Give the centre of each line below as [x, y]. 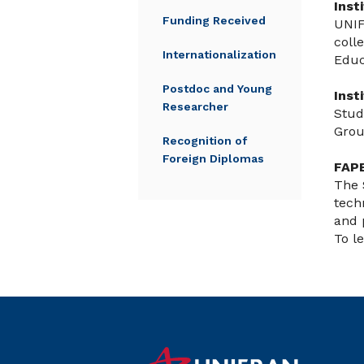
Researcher [195, 106]
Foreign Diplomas [213, 158]
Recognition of [205, 141]
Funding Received [214, 20]
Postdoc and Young [217, 89]
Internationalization [219, 54]
